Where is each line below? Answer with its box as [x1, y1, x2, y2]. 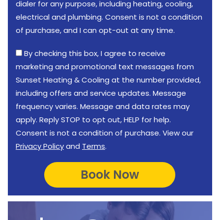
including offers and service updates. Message [16, 88, 186, 98]
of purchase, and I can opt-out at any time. [16, 25, 175, 35]
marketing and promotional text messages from [16, 61, 194, 72]
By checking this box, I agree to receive [24, 48, 165, 58]
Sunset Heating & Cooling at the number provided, [16, 75, 201, 85]
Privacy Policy [16, 141, 64, 151]
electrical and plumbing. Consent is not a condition [16, 12, 202, 22]
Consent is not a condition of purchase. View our [16, 128, 193, 138]
